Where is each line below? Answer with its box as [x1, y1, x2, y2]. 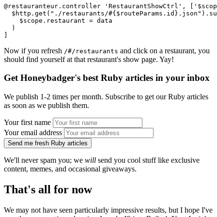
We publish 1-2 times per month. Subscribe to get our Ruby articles [4, 93, 208, 101]
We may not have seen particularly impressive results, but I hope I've [4, 205, 213, 214]
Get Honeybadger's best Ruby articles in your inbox [4, 73, 210, 83]
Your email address [4, 128, 62, 137]
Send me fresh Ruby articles [8, 139, 88, 147]
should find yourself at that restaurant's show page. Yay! [4, 55, 174, 63]
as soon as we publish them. [4, 101, 89, 110]
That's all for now [4, 183, 92, 196]
